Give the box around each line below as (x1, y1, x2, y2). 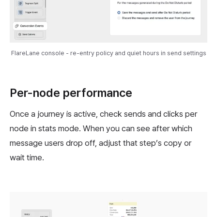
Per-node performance (10, 86, 132, 100)
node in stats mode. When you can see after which (10, 124, 192, 134)
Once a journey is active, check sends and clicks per (10, 109, 197, 119)
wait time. (10, 153, 44, 163)
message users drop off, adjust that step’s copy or (10, 138, 191, 148)
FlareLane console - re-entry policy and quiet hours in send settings (11, 49, 206, 57)
